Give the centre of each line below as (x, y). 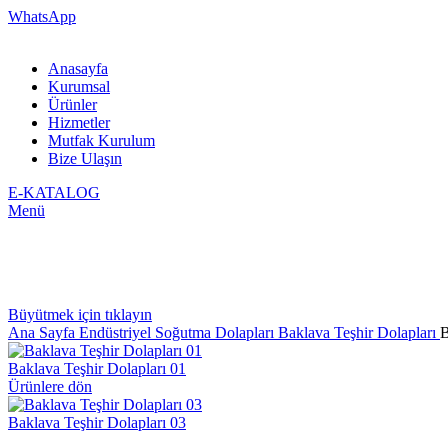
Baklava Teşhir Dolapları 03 (97, 422)
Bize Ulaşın (85, 158)
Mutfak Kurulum (101, 140)
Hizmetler (79, 122)
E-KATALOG (54, 192)
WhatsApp (42, 16)
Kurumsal (79, 86)
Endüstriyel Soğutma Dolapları (178, 332)
